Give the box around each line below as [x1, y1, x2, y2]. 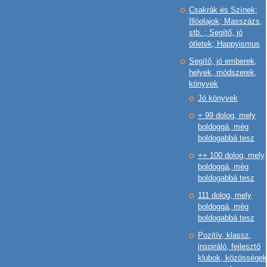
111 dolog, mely [198, 191, 252, 200]
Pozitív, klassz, [198, 231, 252, 240]
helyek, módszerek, [189, 68, 257, 77]
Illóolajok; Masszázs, [189, 17, 262, 26]
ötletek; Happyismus [189, 39, 260, 48]
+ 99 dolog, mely [198, 111, 256, 120]
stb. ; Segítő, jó [189, 28, 243, 37]
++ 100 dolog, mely [198, 151, 265, 160]
